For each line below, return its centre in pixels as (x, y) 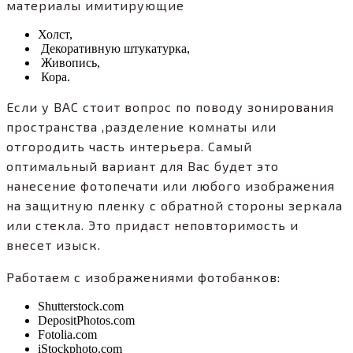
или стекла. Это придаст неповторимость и (152, 225)
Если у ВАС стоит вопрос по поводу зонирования (170, 107)
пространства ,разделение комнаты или (141, 127)
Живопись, (69, 63)
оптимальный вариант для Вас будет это (143, 166)
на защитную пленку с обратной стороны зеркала (175, 206)
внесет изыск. (54, 245)
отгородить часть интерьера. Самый (129, 147)
